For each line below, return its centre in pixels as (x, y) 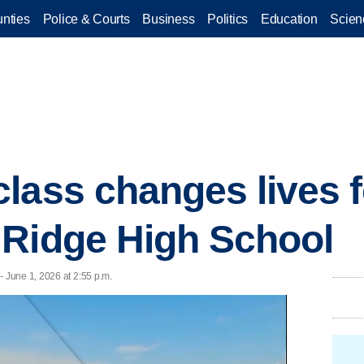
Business (169, 19)
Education (289, 19)
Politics (227, 19)
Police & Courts (86, 19)
